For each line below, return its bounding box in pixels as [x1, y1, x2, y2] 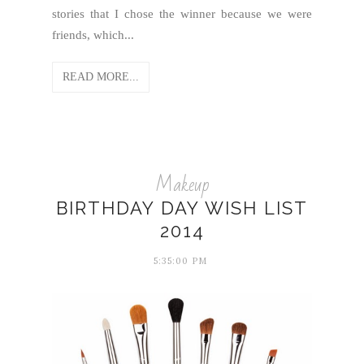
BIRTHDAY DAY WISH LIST [56, 197, 308, 219]
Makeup [155, 167, 209, 202]
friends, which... [52, 28, 134, 41]
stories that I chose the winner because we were [52, 7, 312, 20]
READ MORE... [63, 71, 139, 83]
